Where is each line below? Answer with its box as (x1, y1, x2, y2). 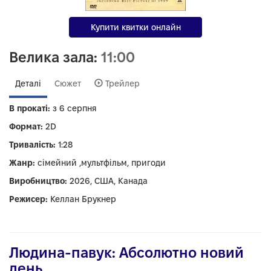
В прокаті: (9, 103, 50, 113)
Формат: (9, 122, 43, 131)
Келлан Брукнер (48, 194, 116, 204)
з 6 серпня (50, 103, 97, 113)
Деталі (15, 79, 41, 88)
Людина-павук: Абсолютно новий (9, 244, 244, 261)
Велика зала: (9, 49, 101, 65)
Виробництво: (9, 176, 67, 186)
